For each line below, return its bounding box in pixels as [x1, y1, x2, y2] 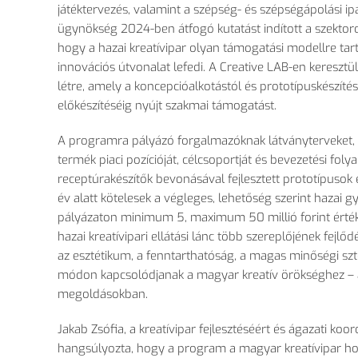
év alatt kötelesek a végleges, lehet [58, 190, 245, 207]
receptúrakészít [58, 171, 140, 188]
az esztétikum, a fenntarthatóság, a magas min [58, 248, 310, 265]
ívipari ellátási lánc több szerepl [116, 229, 285, 245]
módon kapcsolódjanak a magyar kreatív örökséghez [58, 267, 348, 284]
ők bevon [140, 171, 190, 188]
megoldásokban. [58, 286, 148, 303]
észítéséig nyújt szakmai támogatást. [80, 97, 276, 114]
